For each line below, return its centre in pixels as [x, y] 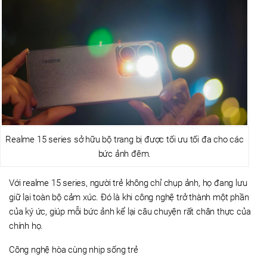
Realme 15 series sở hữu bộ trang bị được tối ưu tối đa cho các [125, 139]
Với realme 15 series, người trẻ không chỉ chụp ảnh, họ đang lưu [128, 183]
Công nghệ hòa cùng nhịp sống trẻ [74, 250]
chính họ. [26, 226]
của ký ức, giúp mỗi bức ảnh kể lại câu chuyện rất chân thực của [130, 212]
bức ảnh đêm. [125, 154]
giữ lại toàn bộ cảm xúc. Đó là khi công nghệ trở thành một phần [129, 197]
